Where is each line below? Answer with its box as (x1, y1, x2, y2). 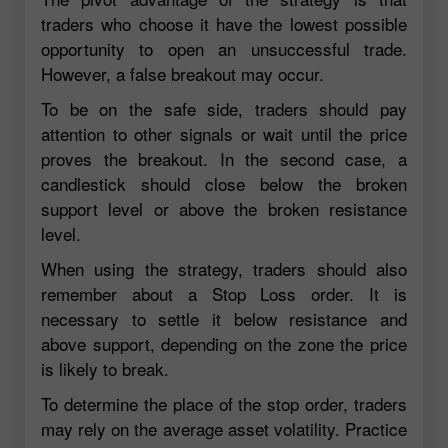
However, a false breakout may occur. (41, 61, 324, 87)
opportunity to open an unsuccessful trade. (41, 36, 407, 62)
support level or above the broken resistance (41, 196, 407, 222)
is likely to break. (41, 356, 169, 382)
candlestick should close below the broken (41, 171, 407, 197)
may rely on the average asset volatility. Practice (41, 416, 407, 442)
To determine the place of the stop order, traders (41, 391, 407, 417)
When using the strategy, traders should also (41, 256, 407, 282)
